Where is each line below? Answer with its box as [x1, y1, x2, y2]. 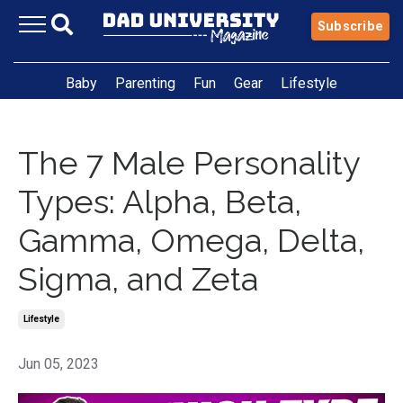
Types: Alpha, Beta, [18, 182, 301, 220]
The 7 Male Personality [18, 143, 360, 182]
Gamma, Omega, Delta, [18, 220, 364, 259]
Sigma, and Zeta [18, 259, 258, 298]
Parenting [115, 74, 175, 92]
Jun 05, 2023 [18, 354, 99, 372]
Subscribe [317, 18, 383, 34]
